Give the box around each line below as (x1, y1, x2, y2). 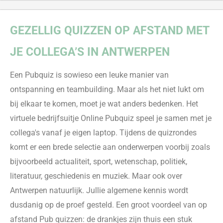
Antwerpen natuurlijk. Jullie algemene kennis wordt (10, 186, 188, 195)
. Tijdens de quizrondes (115, 128, 197, 137)
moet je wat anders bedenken (78, 99, 182, 109)
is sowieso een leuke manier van (54, 70, 169, 80)
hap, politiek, (143, 157, 187, 166)
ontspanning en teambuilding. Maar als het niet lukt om (10, 85, 204, 94)
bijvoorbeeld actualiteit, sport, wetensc (10, 157, 143, 166)
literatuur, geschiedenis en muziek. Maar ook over (10, 171, 182, 181)
